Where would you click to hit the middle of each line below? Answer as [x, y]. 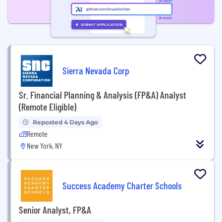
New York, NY [45, 145]
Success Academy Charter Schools [122, 185]
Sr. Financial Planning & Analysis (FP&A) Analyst [103, 95]
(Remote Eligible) [48, 107]
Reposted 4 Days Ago [65, 122]
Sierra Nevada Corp [96, 70]
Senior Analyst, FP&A [55, 210]
